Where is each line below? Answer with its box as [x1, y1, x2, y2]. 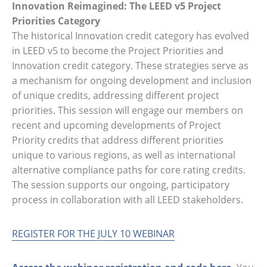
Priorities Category [12, 14, 100, 27]
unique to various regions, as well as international [12, 148, 235, 162]
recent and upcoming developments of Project [12, 118, 221, 132]
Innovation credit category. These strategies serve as [12, 58, 249, 72]
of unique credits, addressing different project [12, 88, 219, 102]
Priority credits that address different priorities [12, 133, 223, 147]
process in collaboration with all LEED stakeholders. [12, 193, 243, 206]
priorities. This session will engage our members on [12, 103, 243, 117]
